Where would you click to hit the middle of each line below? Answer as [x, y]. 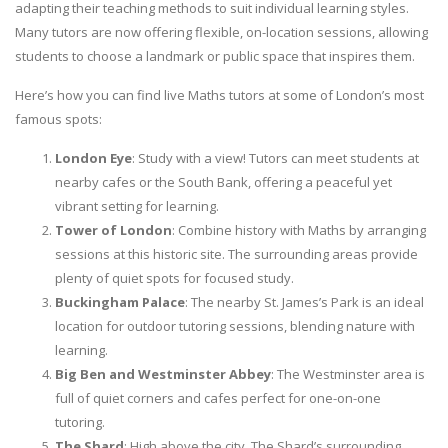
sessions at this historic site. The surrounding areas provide [236, 254]
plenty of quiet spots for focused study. [174, 278]
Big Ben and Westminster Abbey [163, 374]
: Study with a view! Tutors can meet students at [275, 158]
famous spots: [58, 119]
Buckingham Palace [120, 302]
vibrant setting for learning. [137, 206]
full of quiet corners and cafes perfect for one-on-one [218, 398]
